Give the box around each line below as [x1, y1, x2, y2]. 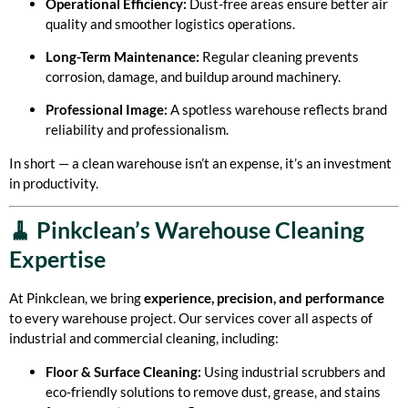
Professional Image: [46, 101, 168, 118]
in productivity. [9, 174, 98, 191]
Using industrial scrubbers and [201, 362, 385, 380]
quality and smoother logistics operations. [46, 15, 295, 32]
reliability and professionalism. [46, 121, 229, 138]
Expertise [9, 245, 106, 273]
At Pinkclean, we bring [9, 290, 144, 307]
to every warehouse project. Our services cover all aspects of [9, 310, 372, 327]
